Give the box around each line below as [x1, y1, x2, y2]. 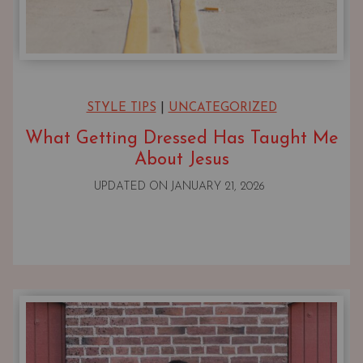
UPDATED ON [94, 181, 171, 194]
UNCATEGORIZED [168, 102, 277, 115]
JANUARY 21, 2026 [171, 181, 265, 194]
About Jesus [134, 151, 229, 170]
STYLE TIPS [86, 102, 156, 115]
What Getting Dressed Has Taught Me [24, 130, 339, 149]
